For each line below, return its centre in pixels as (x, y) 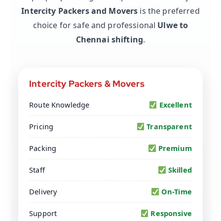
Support (43, 213)
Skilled (179, 170)
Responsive (170, 213)
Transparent (168, 127)
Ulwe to (173, 25)
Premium (174, 148)
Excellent (174, 105)
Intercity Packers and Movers (80, 11)
